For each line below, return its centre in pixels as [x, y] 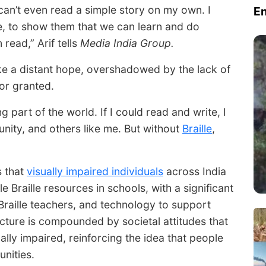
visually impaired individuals [95, 172]
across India [195, 172]
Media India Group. [127, 43]
